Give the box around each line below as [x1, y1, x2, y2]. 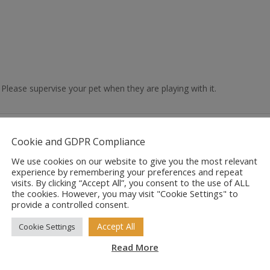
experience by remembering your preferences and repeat [11, 166, 243, 178]
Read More [111, 240, 159, 253]
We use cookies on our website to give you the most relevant [11, 155, 257, 168]
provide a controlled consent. [11, 198, 129, 211]
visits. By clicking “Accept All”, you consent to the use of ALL [11, 177, 250, 189]
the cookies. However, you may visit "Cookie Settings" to [11, 187, 238, 200]
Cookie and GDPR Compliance [11, 135, 145, 149]
